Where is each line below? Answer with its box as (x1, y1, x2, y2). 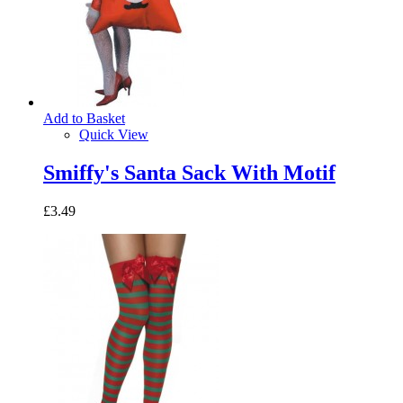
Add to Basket (43, 110, 125, 126)
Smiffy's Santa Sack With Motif (43, 160, 336, 184)
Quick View (79, 126, 148, 142)
